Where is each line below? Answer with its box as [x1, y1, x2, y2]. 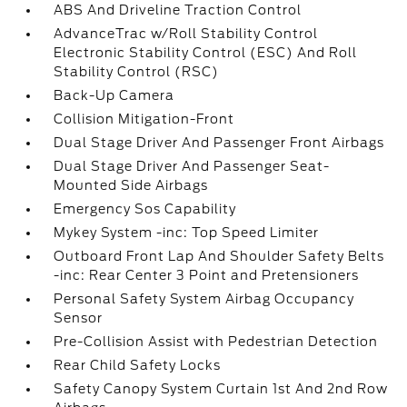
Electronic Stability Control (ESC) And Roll [54, 45, 358, 60]
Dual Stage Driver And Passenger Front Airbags [54, 135, 385, 150]
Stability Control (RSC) [54, 65, 220, 79]
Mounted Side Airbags [54, 178, 209, 193]
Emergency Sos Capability [54, 202, 237, 216]
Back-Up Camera [54, 88, 175, 103]
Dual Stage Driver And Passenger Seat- [54, 159, 331, 174]
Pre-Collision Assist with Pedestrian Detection [54, 334, 379, 349]
